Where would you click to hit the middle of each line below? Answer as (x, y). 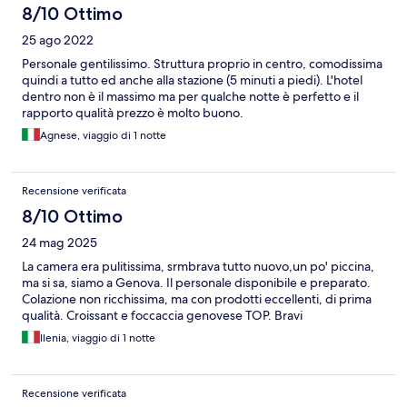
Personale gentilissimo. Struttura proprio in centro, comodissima (202, 64)
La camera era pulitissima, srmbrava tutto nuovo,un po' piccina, (198, 267)
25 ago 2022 (58, 40)
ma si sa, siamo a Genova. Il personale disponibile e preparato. (196, 283)
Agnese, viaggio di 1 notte (103, 136)
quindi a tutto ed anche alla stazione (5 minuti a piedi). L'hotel (192, 80)
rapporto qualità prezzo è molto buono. (133, 113)
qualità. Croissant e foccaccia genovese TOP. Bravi (162, 316)
